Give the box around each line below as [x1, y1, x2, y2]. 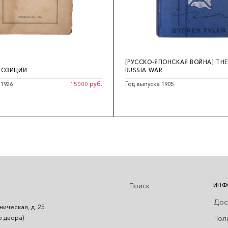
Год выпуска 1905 [125, 80, 174, 88]
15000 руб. [70, 80, 103, 88]
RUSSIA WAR [125, 67, 162, 74]
